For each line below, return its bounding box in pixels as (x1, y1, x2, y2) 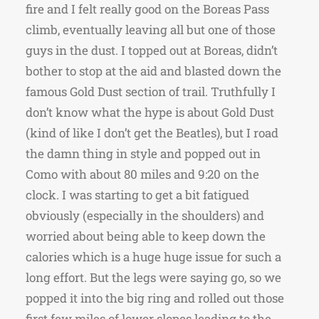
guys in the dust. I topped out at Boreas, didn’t (26, 42, 278, 58)
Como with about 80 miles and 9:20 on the (26, 166, 259, 182)
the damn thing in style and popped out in (26, 145, 261, 162)
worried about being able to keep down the (26, 228, 266, 244)
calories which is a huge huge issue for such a (26, 249, 281, 265)
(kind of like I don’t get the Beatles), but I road (26, 125, 278, 141)
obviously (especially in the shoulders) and (26, 207, 264, 224)
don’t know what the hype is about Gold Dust (26, 104, 274, 120)
